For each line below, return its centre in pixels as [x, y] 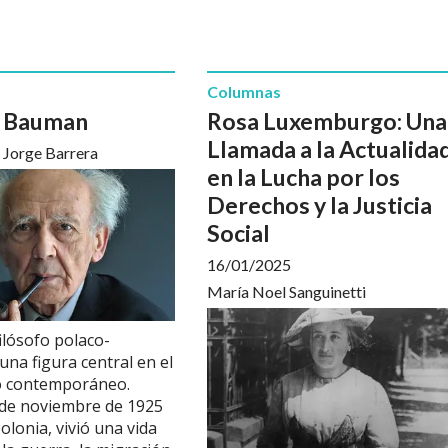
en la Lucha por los [303, 177]
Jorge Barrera [50, 153]
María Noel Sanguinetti [286, 292]
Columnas [244, 91]
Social [238, 233]
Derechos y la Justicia [319, 205]
